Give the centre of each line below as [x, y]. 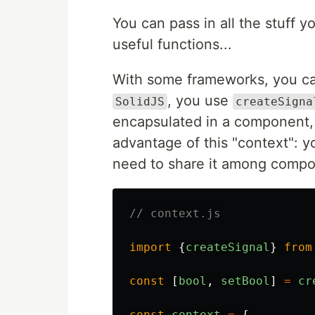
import [150, 247]
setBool [245, 281]
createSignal [228, 247]
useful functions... [172, 44]
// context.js [175, 213]
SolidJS [140, 102]
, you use [200, 101]
